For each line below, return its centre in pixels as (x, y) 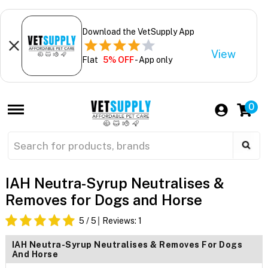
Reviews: (120, 221)
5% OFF (118, 60)
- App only (153, 60)
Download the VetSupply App (138, 31)
